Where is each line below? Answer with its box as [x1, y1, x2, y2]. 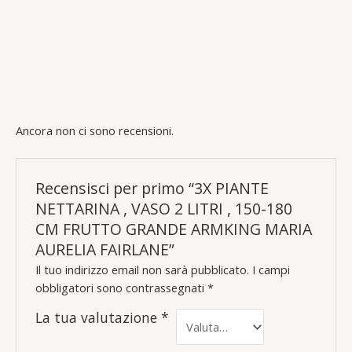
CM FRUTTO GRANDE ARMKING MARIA [35, 218, 313, 240]
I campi [252, 262, 291, 278]
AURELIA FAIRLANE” [35, 238, 175, 260]
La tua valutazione [35, 308, 162, 328]
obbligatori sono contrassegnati [35, 280, 208, 296]
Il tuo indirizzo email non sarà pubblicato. [35, 262, 250, 278]
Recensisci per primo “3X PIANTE [35, 177, 269, 199]
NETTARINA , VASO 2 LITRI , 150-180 [35, 197, 293, 219]
